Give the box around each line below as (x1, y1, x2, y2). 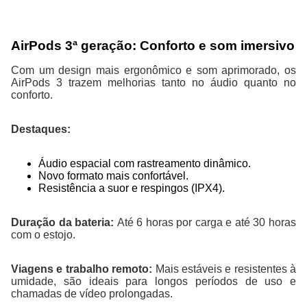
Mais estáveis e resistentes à (155, 262, 296, 275)
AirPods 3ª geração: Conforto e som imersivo (11, 38, 295, 53)
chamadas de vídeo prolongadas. (11, 287, 173, 299)
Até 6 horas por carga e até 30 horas (116, 216, 297, 228)
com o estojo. (11, 228, 75, 241)
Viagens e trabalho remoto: (11, 262, 156, 275)
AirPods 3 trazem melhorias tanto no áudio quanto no (11, 76, 296, 88)
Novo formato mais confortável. (38, 169, 188, 182)
